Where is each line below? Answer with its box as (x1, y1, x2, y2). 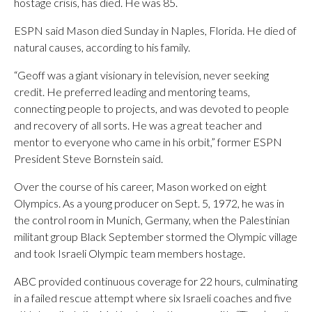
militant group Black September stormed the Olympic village (14, 230, 297, 243)
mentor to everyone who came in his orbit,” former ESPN (14, 135, 282, 148)
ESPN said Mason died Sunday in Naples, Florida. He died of (14, 24, 297, 37)
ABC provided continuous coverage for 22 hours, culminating (14, 274, 297, 288)
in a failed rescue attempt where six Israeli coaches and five (14, 291, 292, 304)
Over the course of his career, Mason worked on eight (14, 180, 267, 193)
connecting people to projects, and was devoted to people (14, 102, 289, 115)
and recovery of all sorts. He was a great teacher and (14, 118, 262, 132)
